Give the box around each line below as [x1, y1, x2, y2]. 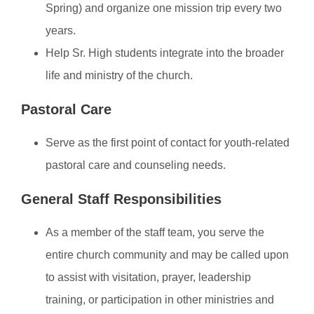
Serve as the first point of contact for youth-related [46, 137, 289, 149]
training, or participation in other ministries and [46, 294, 274, 306]
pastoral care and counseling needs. [46, 159, 226, 171]
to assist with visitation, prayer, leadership [46, 271, 251, 283]
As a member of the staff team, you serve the [46, 226, 264, 238]
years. [46, 25, 76, 36]
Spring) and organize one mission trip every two [46, 2, 282, 14]
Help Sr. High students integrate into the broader [46, 47, 284, 59]
